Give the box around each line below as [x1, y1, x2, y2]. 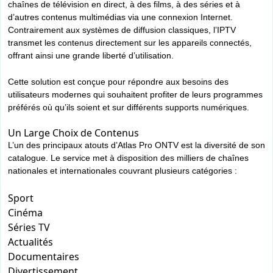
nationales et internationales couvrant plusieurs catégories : [8, 166, 237, 176]
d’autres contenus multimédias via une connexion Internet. [8, 12, 233, 23]
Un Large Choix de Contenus [8, 126, 139, 140]
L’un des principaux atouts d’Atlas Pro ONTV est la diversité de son [8, 140, 265, 151]
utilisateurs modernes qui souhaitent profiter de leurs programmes [8, 90, 263, 100]
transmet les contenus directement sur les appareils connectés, [8, 38, 252, 48]
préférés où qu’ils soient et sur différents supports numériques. [8, 102, 249, 113]
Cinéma [8, 206, 43, 220]
